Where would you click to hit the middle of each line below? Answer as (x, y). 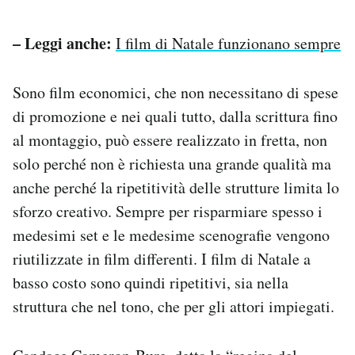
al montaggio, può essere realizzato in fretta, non (170, 139)
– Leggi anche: (62, 43)
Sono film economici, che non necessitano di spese (176, 92)
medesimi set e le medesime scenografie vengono (171, 235)
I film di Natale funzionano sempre (228, 43)
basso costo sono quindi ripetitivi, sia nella (151, 282)
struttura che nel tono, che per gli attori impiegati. (174, 306)
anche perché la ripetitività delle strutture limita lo (176, 187)
